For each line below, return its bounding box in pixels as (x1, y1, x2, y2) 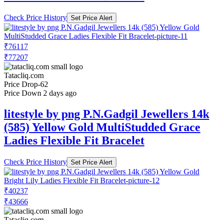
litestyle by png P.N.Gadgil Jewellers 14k (4, 107, 209, 120)
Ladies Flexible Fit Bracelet (4, 134, 144, 147)
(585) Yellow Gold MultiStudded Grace (4, 120, 200, 134)
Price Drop (4, 80, 38, 88)
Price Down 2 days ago (4, 88, 77, 97)
